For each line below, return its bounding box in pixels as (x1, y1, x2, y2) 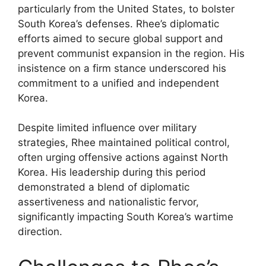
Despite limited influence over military (18, 122, 197, 134)
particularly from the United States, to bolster (18, 2, 235, 15)
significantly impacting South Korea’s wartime (18, 211, 233, 223)
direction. (18, 226, 62, 237)
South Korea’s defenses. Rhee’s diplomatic (18, 17, 219, 30)
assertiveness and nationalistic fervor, (18, 196, 199, 208)
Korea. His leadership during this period (18, 166, 206, 178)
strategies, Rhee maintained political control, (18, 137, 230, 148)
